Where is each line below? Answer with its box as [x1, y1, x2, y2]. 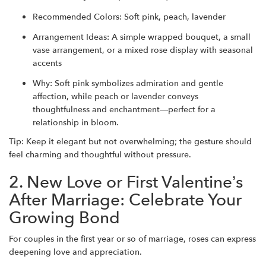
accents [33, 58, 62, 69]
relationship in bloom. [33, 117, 119, 128]
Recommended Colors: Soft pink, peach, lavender [33, 11, 226, 23]
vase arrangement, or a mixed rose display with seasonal [33, 45, 253, 56]
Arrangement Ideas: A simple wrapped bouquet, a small [33, 31, 251, 43]
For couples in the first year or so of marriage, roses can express [9, 233, 256, 245]
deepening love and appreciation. [9, 246, 142, 258]
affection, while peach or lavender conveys [33, 91, 198, 102]
